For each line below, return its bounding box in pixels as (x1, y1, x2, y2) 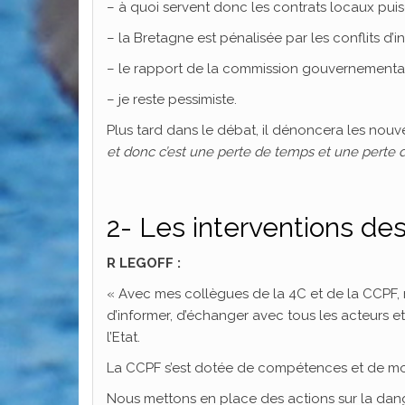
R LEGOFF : (107, 254, 181, 271)
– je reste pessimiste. (107, 90, 237, 108)
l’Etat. (107, 328, 140, 345)
